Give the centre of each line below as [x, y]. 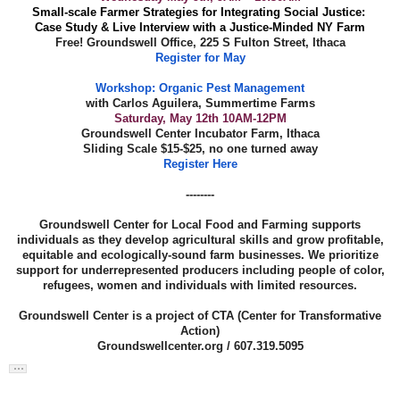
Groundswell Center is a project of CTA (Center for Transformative [200, 315]
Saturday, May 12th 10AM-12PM [200, 118]
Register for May [200, 57]
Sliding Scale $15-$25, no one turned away [200, 148]
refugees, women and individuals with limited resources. [200, 285]
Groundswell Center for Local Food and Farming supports [200, 224]
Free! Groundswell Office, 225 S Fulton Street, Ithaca [200, 42]
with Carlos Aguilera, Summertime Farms [200, 103]
